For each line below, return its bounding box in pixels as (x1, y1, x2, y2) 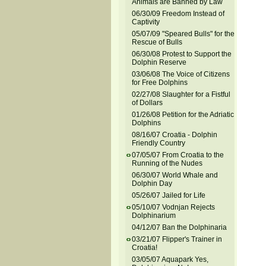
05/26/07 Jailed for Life (131, 191, 205, 199)
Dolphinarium (131, 211, 176, 220)
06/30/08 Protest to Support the (131, 50, 232, 58)
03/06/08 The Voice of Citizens (131, 70, 230, 78)
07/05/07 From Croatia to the (131, 151, 224, 159)
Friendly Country (131, 139, 185, 147)
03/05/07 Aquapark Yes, (131, 255, 208, 264)
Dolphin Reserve (131, 58, 186, 66)
